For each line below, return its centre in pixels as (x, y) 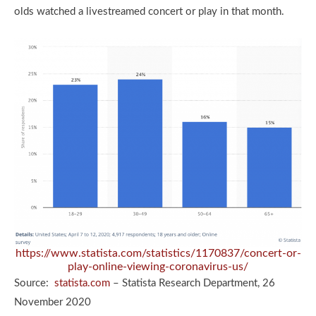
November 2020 (53, 302)
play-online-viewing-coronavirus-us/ (158, 266)
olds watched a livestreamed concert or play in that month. (151, 11)
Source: (34, 283)
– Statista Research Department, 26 (193, 283)
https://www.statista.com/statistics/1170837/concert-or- (158, 253)
